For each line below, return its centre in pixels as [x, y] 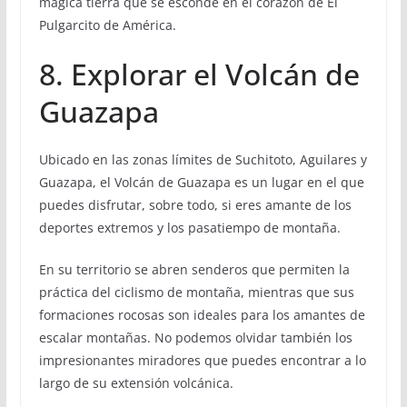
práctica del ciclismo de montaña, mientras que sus [196, 293]
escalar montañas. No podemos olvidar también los [195, 338]
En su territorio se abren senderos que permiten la [194, 270]
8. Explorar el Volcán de [199, 74]
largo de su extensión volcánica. [136, 383]
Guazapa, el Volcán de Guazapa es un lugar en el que [201, 183]
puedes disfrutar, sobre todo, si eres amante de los [195, 205]
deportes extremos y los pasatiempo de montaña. [189, 228]
